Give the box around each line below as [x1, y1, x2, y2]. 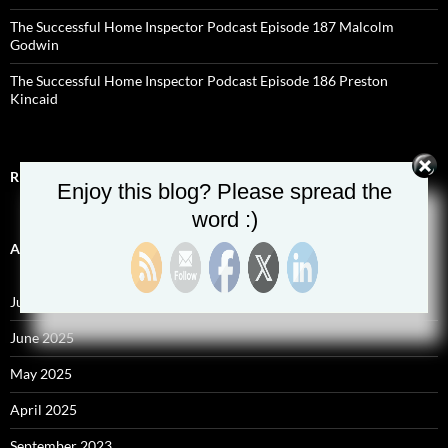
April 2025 [10, 401, 77, 419]
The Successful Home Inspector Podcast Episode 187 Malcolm [10, 18, 394, 36]
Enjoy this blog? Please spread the [57, 179, 392, 204]
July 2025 [10, 293, 70, 311]
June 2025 [10, 329, 74, 347]
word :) [191, 207, 258, 232]
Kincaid [10, 90, 58, 108]
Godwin [10, 36, 59, 54]
